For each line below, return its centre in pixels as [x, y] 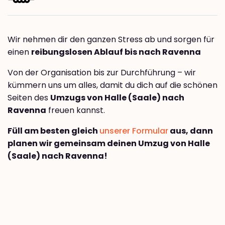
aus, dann [191, 131]
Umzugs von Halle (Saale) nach [117, 98]
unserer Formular [134, 131]
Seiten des [29, 98]
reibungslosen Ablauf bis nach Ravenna [116, 52]
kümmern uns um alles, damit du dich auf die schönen [113, 85]
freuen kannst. [76, 110]
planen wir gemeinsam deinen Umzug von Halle [109, 144]
